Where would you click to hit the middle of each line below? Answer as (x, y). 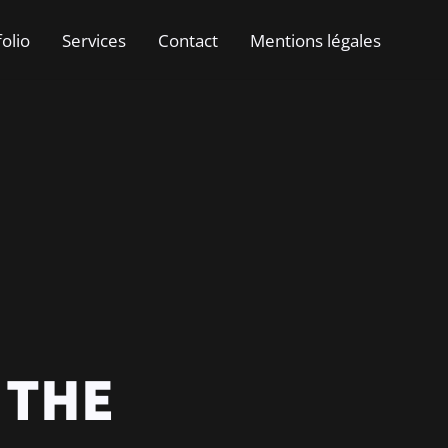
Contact (188, 40)
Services (94, 40)
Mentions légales (315, 40)
